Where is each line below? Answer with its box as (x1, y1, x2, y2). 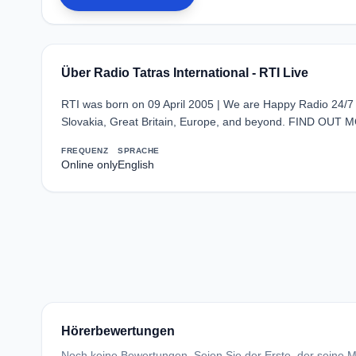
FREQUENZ (61, 146, 108, 155)
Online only (61, 158, 118, 171)
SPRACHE (118, 146, 160, 155)
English (118, 158, 154, 171)
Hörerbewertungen (61, 324, 175, 338)
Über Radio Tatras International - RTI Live (61, 66, 308, 79)
